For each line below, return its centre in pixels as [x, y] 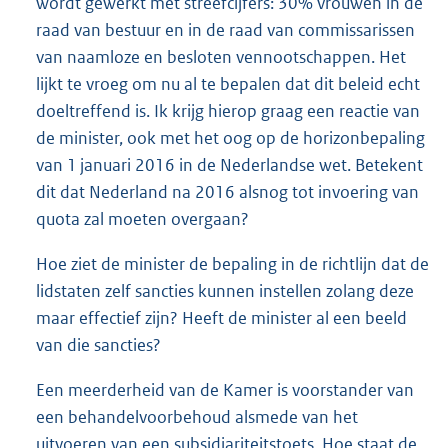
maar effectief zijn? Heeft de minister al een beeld [221, 317]
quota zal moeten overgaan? [142, 218]
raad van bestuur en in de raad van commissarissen [225, 29]
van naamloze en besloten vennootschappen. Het [221, 56]
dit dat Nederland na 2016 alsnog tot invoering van [227, 191]
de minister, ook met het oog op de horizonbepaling [230, 137]
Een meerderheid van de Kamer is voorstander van [225, 390]
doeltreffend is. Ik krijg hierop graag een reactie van [228, 110]
